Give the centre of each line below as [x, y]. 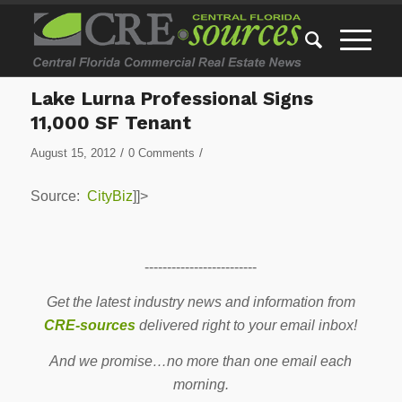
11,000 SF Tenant [110, 122]
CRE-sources [90, 326]
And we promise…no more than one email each [201, 361]
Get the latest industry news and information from [201, 302]
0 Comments [161, 153]
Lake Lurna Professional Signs [171, 98]
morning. [201, 384]
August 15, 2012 [73, 153]
